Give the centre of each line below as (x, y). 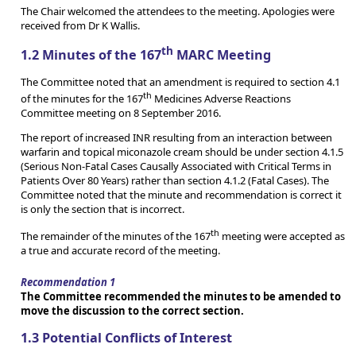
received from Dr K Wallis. (80, 26)
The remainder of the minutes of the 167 (116, 236)
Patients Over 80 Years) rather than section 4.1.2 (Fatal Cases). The (175, 181)
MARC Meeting (222, 55)
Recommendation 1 (68, 282)
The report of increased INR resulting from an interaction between (176, 138)
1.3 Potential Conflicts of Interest (126, 337)
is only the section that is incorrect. (103, 209)
